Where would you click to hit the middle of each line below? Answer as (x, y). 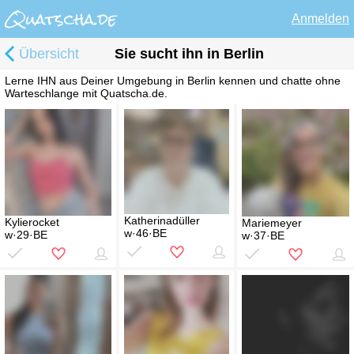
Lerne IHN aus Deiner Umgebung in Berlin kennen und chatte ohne (173, 81)
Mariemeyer (272, 223)
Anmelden (320, 19)
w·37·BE (263, 236)
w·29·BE (26, 235)
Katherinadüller (162, 221)
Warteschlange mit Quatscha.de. (86, 94)
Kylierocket (32, 222)
